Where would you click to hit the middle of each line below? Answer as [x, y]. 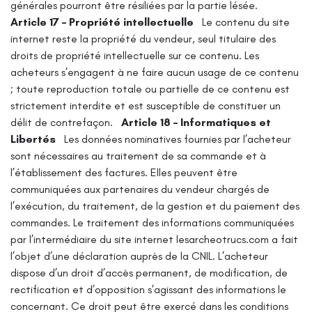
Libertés [33, 139]
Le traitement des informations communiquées [184, 222]
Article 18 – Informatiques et [196, 122]
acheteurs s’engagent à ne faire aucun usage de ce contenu [155, 72]
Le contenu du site [246, 22]
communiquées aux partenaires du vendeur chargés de [140, 189]
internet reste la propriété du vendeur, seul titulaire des [143, 38]
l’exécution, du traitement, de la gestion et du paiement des [155, 205]
